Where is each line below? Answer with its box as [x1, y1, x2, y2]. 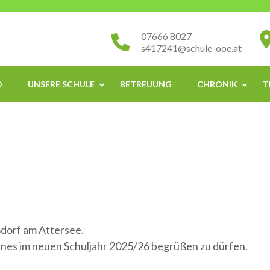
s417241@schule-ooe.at [140, 42, 242, 54]
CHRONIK [197, 79, 237, 89]
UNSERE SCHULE [28, 79, 95, 89]
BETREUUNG [120, 79, 172, 89]
